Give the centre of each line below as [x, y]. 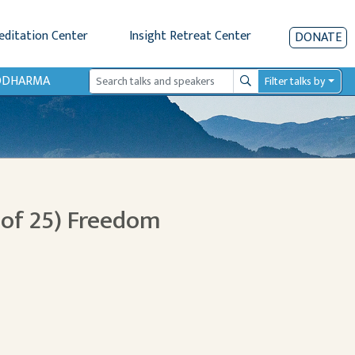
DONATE [318, 37]
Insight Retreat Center [190, 36]
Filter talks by [295, 81]
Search [256, 88]
